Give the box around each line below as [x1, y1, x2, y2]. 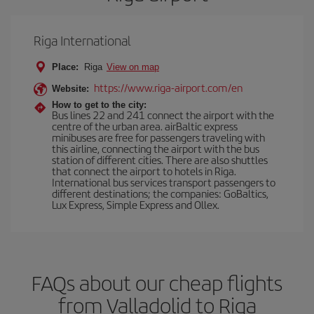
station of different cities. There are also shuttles [52, 152, 268, 167]
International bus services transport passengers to [52, 175, 275, 189]
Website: [52, 83, 89, 94]
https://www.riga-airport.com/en [94, 80, 243, 95]
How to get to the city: [52, 100, 146, 110]
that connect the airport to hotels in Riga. [52, 163, 236, 178]
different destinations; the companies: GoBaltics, [52, 186, 268, 200]
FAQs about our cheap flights [32, 268, 282, 297]
